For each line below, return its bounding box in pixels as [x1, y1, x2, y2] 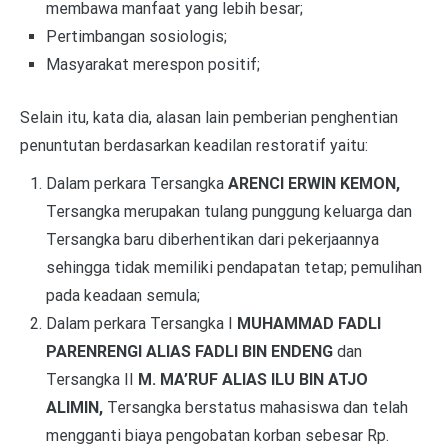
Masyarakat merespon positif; [45, 54, 260, 74]
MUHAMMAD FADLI [236, 314, 381, 334]
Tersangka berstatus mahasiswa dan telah [106, 398, 408, 418]
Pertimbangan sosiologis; [45, 26, 227, 46]
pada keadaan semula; [45, 286, 200, 306]
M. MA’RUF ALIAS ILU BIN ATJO [137, 370, 368, 390]
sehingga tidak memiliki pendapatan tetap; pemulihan [45, 258, 422, 278]
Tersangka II [45, 370, 138, 390]
